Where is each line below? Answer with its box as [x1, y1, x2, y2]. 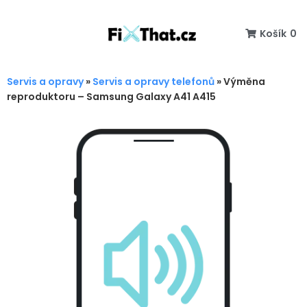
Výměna [223, 75, 265, 88]
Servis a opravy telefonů [93, 75, 214, 88]
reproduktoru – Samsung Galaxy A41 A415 [7, 90, 216, 103]
